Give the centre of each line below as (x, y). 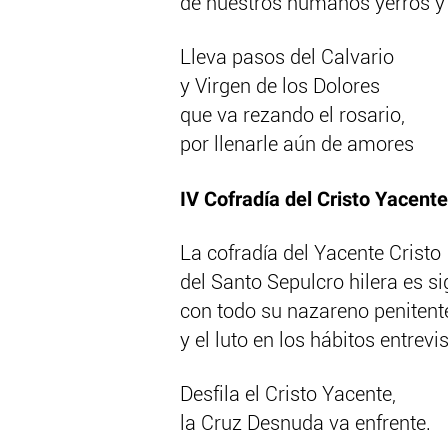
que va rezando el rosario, (292, 116)
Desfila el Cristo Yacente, (288, 395)
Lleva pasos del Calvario (287, 58)
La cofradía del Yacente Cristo (310, 254)
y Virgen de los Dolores (280, 87)
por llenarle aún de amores (297, 145)
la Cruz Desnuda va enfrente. (305, 424)
